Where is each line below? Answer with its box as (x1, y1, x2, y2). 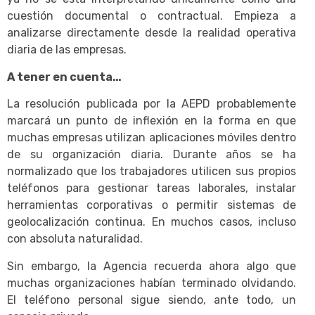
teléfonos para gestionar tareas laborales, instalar (7, 181, 296, 195)
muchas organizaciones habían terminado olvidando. (7, 276, 296, 290)
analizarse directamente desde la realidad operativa (7, 26, 296, 40)
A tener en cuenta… (7, 70, 122, 84)
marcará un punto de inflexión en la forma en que (7, 114, 296, 128)
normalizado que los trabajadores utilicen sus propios (7, 165, 296, 179)
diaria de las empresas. (7, 43, 127, 57)
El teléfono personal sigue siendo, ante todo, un (7, 292, 296, 307)
